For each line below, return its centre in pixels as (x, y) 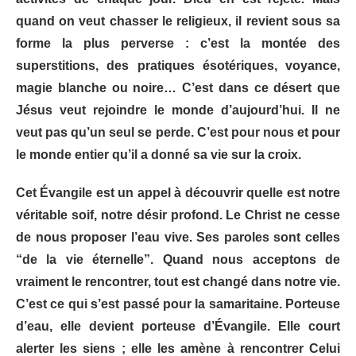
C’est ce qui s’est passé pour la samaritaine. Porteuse (178, 304)
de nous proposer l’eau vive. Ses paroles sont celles (178, 238)
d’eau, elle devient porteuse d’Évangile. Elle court (178, 327)
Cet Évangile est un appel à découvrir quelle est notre (178, 193)
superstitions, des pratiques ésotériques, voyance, (178, 66)
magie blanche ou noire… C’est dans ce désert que (178, 88)
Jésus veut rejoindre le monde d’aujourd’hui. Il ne (178, 110)
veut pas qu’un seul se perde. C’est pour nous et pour (178, 133)
